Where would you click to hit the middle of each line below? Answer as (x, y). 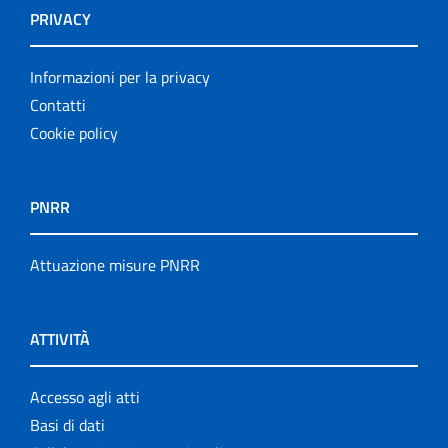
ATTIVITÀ (60, 339)
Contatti (58, 105)
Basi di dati (67, 425)
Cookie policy (74, 133)
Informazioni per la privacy (120, 77)
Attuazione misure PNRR (115, 265)
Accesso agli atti (85, 397)
